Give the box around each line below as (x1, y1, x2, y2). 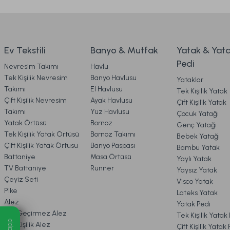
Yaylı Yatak (177, 154, 212, 163)
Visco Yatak (177, 177, 213, 186)
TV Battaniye (4, 163, 46, 172)
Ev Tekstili (4, 44, 46, 56)
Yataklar (177, 75, 203, 84)
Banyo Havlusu (90, 73, 137, 82)
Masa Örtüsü (90, 152, 131, 161)
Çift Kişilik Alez (4, 220, 50, 229)
